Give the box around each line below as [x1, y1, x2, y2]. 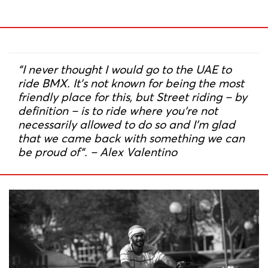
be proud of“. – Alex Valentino [18, 145, 177, 160]
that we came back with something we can [18, 131, 245, 146]
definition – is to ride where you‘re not [18, 103, 218, 118]
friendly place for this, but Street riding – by [18, 90, 247, 105]
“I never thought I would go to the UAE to [18, 62, 232, 77]
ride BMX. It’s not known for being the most [18, 76, 244, 91]
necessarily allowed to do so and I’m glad [18, 117, 235, 132]
